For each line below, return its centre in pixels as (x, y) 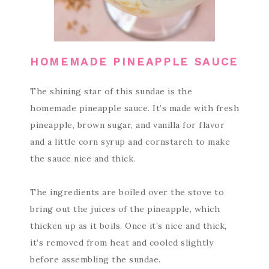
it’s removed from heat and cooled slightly (122, 243)
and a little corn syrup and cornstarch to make (130, 142)
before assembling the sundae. (95, 259)
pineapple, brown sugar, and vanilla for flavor (127, 125)
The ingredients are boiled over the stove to (127, 192)
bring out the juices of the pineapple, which (125, 209)
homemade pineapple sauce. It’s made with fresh (134, 108)
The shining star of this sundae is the (111, 91)
